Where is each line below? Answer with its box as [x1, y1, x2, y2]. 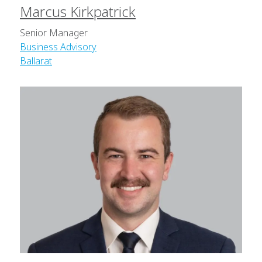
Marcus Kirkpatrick [20, 2, 136, 22]
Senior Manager [20, 26, 88, 40]
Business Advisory [20, 40, 96, 54]
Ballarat [20, 54, 52, 68]
